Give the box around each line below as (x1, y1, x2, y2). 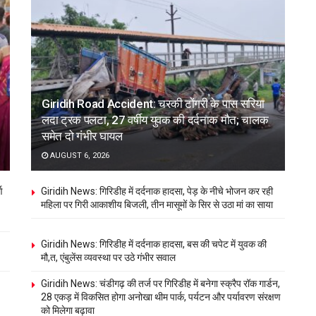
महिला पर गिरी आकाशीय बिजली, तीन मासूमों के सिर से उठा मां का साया (41, 199, 273, 211)
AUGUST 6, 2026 (48, 151, 109, 161)
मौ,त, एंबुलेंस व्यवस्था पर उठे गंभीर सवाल (41, 252, 176, 264)
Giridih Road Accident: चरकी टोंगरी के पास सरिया (42, 97, 265, 111)
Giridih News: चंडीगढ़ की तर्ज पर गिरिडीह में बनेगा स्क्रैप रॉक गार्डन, (41, 278, 280, 290)
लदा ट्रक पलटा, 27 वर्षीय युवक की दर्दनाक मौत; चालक (42, 113, 269, 128)
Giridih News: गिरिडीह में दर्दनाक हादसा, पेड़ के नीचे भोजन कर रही (41, 186, 273, 197)
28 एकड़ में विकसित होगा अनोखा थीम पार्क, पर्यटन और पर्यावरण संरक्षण (41, 291, 281, 303)
